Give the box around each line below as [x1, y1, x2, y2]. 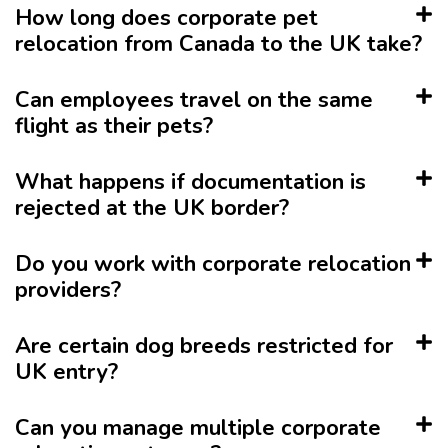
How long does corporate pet [15, 3, 318, 34]
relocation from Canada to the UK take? [15, 29, 422, 60]
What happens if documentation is [15, 167, 366, 198]
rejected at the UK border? [15, 193, 289, 224]
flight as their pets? [15, 111, 213, 142]
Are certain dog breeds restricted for [15, 331, 393, 362]
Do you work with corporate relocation [15, 249, 411, 280]
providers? [15, 275, 121, 306]
